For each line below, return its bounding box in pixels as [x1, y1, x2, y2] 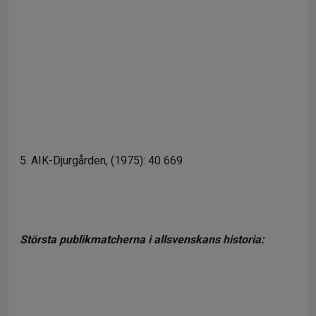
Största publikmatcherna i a [20, 233, 160, 246]
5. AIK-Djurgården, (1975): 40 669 [20, 154, 183, 167]
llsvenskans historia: [160, 233, 265, 246]
